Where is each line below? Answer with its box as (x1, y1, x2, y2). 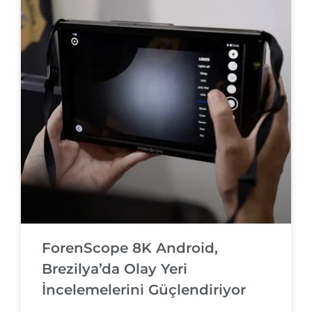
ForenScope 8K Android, (42, 240, 218, 257)
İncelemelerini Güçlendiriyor (42, 281, 246, 299)
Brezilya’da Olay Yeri (42, 260, 187, 278)
